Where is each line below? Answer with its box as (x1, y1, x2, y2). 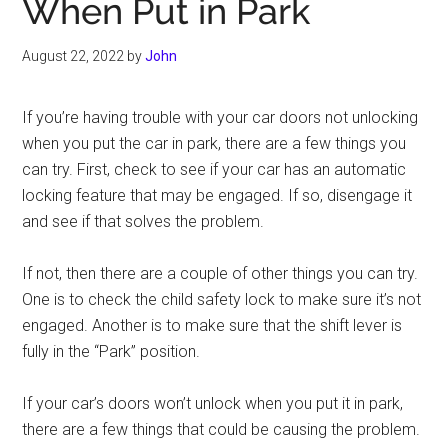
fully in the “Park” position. (22, 342, 201, 361)
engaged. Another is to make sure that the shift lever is (22, 316, 403, 335)
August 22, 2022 (22, 48, 125, 64)
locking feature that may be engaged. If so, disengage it (22, 186, 413, 205)
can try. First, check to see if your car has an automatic (22, 160, 407, 179)
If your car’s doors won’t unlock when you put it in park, (22, 394, 404, 413)
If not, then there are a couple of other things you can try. (22, 264, 419, 283)
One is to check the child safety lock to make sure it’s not (22, 290, 422, 309)
